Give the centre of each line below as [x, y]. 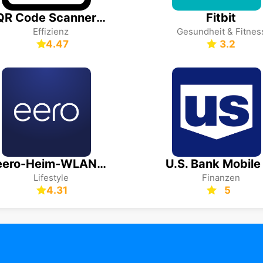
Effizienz [51, 31]
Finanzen [221, 178]
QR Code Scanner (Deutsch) [101, 18]
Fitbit [221, 18]
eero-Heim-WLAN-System [101, 164]
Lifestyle [51, 178]
